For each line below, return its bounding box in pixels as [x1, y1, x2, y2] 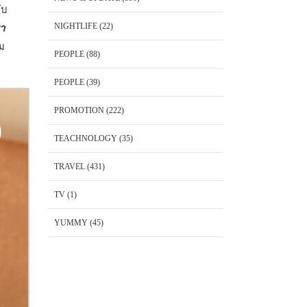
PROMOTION [53, 106, 104, 115]
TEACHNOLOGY [53, 134, 117, 143]
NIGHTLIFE [53, 21, 97, 31]
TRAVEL [53, 162, 85, 171]
